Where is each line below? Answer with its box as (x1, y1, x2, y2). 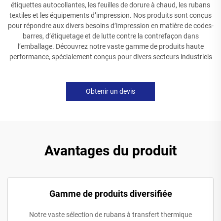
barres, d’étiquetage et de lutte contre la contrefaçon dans (22, 32, 199, 40)
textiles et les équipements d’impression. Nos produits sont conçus (9, 11, 212, 19)
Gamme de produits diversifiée (49, 188, 172, 199)
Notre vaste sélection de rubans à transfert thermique (29, 210, 192, 219)
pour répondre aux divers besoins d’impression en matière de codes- (7, 21, 214, 30)
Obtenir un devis (86, 87, 135, 95)
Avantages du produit (44, 142, 177, 159)
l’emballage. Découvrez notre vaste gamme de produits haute (17, 42, 204, 50)
